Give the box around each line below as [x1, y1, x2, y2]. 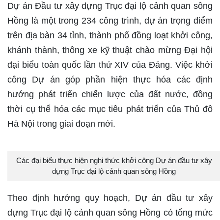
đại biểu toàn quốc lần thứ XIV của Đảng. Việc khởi [7, 60, 213, 70]
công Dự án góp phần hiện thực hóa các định [7, 75, 213, 84]
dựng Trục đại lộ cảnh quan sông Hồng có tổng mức [7, 208, 213, 218]
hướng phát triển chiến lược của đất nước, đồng [7, 89, 213, 99]
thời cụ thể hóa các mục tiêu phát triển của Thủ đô [7, 104, 213, 114]
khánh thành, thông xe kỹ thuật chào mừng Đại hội [7, 45, 213, 55]
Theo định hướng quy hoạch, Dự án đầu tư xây [7, 193, 213, 203]
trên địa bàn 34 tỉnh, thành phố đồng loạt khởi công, [7, 30, 213, 40]
